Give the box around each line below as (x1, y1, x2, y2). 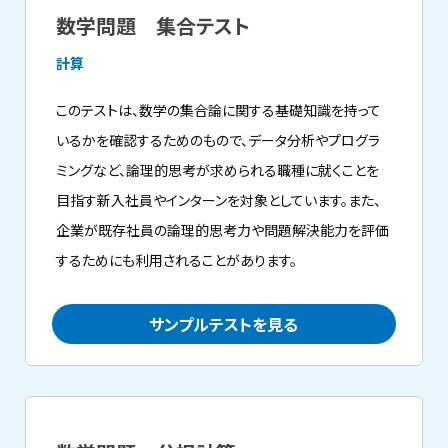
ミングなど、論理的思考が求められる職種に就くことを (56, 160, 380, 180)
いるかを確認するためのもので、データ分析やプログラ (56, 130, 381, 150)
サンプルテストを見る (149, 312, 299, 336)
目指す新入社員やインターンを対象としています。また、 (56, 190, 382, 210)
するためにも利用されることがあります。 (56, 250, 298, 270)
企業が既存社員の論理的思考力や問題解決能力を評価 (56, 220, 390, 240)
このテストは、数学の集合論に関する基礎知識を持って (56, 100, 382, 120)
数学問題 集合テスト (56, 11, 251, 40)
